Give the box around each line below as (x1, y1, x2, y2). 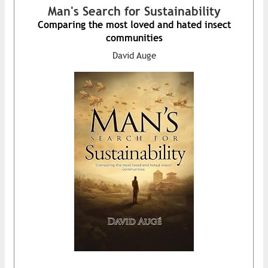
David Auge (112, 50, 156, 60)
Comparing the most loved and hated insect (37, 19, 231, 31)
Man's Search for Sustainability (47, 4, 221, 18)
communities (105, 32, 163, 44)
